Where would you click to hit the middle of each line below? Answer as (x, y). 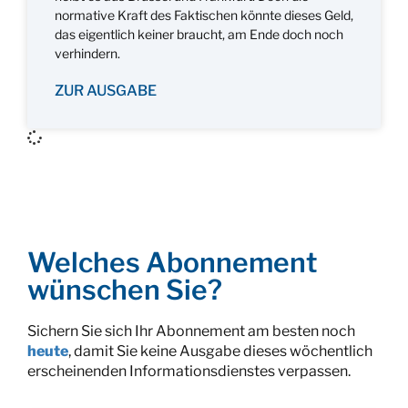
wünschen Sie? (125, 289)
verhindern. (87, 53)
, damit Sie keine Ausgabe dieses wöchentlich (220, 351)
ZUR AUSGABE (106, 90)
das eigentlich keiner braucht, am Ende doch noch (199, 34)
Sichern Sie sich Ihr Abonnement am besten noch (191, 331)
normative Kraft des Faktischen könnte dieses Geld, (204, 15)
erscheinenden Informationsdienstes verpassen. (189, 371)
